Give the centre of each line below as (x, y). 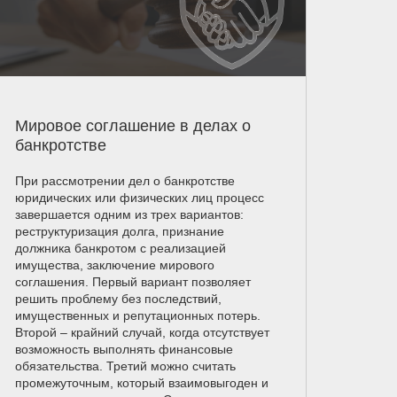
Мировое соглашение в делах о (132, 125)
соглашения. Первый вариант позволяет (132, 281)
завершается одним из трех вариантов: (129, 214)
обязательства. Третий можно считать (125, 366)
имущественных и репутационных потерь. (137, 315)
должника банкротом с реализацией (120, 248)
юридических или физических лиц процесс (139, 197)
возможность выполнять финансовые (124, 349)
